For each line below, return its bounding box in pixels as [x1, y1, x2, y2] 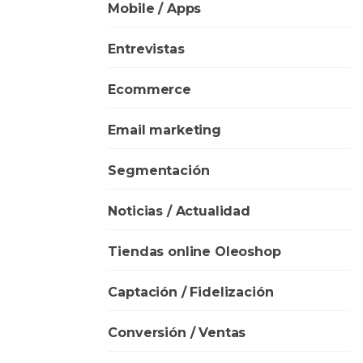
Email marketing [108, 122, 221, 138]
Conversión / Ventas [108, 324, 246, 340]
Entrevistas [108, 41, 185, 57]
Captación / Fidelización [108, 284, 274, 300]
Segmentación [108, 162, 210, 178]
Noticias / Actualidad [108, 203, 250, 219]
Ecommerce [108, 81, 191, 97]
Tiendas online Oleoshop [108, 243, 281, 259]
